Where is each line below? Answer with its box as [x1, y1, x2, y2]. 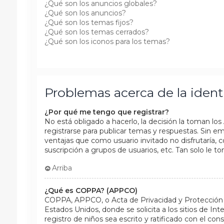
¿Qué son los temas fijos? [44, 17, 133, 27]
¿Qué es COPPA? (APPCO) [44, 185, 137, 195]
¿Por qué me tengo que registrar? [44, 107, 169, 116]
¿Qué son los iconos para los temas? [44, 36, 170, 46]
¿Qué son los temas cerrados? [44, 27, 149, 36]
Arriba [52, 163, 72, 172]
